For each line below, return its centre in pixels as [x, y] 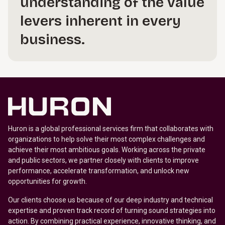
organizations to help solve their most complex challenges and [106, 139]
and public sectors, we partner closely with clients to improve [103, 160]
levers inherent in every [100, 21]
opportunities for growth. [48, 181]
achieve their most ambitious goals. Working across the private [107, 150]
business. [52, 40]
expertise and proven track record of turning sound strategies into [112, 210]
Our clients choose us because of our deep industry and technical [110, 200]
